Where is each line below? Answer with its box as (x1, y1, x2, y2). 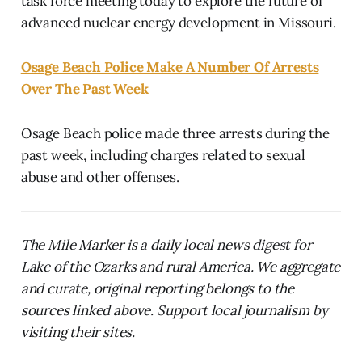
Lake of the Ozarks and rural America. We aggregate (20, 257, 341, 276)
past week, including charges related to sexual (20, 145, 305, 164)
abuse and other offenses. (20, 167, 179, 186)
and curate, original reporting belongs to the (20, 279, 295, 297)
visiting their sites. (20, 322, 136, 341)
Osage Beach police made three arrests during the (20, 124, 330, 142)
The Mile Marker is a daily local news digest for (20, 235, 312, 254)
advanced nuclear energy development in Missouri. (20, 13, 336, 32)
